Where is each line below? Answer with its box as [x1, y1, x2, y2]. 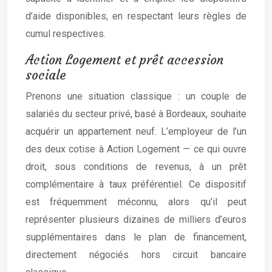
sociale [25, 67, 66, 84]
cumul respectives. [25, 28, 106, 40]
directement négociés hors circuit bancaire [25, 249, 246, 261]
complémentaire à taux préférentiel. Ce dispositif [25, 178, 246, 191]
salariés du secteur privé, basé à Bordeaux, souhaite [25, 108, 246, 120]
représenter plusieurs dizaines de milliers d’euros [25, 214, 246, 226]
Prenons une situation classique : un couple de [25, 90, 246, 103]
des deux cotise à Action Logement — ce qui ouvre [25, 143, 246, 155]
